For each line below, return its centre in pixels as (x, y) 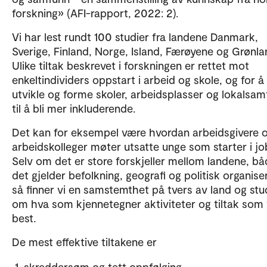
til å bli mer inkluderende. (74, 108)
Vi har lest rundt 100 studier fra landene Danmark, (135, 37)
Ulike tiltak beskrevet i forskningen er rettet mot (131, 65)
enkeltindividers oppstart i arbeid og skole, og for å (138, 80)
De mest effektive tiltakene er (84, 242)
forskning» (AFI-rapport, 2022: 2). (95, 13)
